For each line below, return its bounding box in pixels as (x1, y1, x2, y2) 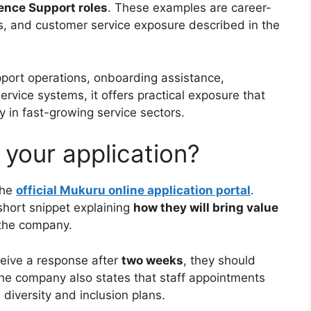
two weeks (121, 253, 183, 267)
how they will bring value (133, 201, 278, 215)
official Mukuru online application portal (16, 183, 251, 198)
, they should (183, 253, 255, 267)
